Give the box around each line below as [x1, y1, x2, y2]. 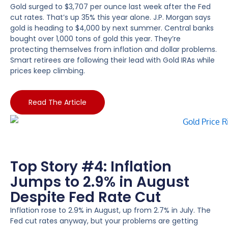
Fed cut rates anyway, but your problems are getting [10, 215, 198, 226]
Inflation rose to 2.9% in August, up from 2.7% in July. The [10, 205, 211, 215]
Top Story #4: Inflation [10, 156, 172, 177]
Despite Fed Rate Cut [10, 187, 161, 207]
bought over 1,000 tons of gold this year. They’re [10, 33, 181, 44]
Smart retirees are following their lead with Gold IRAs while [10, 54, 215, 65]
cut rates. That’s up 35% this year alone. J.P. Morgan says [10, 12, 211, 22]
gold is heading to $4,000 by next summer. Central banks [10, 22, 214, 33]
